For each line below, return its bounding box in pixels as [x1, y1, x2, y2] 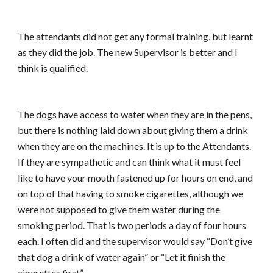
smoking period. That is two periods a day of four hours [18, 219, 247, 231]
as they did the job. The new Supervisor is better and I [18, 46, 238, 58]
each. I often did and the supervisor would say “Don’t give [18, 235, 253, 247]
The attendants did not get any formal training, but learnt [18, 30, 253, 42]
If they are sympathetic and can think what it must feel [18, 156, 241, 168]
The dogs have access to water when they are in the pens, [18, 108, 252, 120]
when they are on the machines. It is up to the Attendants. [18, 140, 252, 152]
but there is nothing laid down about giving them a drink [18, 124, 249, 136]
